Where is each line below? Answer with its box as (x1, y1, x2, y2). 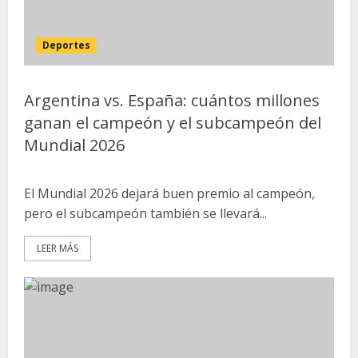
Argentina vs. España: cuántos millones (24, 89, 320, 111)
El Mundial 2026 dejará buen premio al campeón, (24, 185, 315, 202)
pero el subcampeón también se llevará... (24, 205, 267, 222)
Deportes (42, 38, 90, 52)
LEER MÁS (37, 241, 78, 255)
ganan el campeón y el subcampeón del (24, 112, 321, 133)
